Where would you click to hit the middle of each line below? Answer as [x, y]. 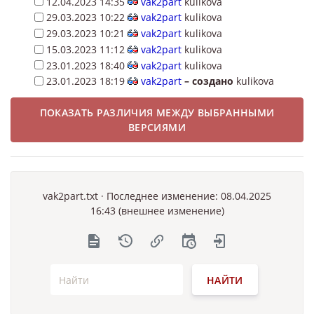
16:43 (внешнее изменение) [157, 210]
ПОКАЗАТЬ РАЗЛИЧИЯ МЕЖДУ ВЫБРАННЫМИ [157, 112]
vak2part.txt [70, 196]
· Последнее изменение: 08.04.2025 [185, 196]
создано [212, 81]
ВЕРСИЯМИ [157, 127]
